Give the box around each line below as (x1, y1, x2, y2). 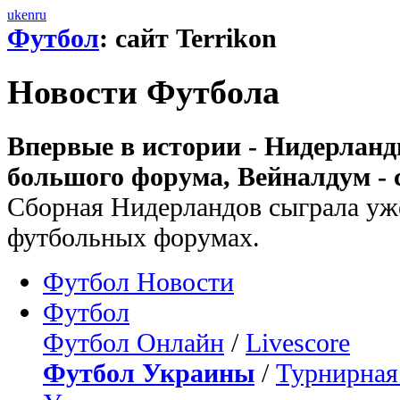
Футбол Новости (43, 266, 234, 296)
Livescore (246, 327, 350, 357)
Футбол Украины (43, 357, 254, 387)
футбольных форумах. (7, 221, 260, 252)
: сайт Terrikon (99, 23, 277, 53)
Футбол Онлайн (43, 327, 224, 357)
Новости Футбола (7, 73, 279, 112)
